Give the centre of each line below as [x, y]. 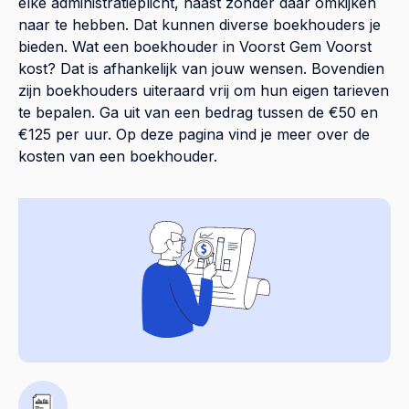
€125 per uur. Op [79, 135]
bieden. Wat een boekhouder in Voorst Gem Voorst [195, 47]
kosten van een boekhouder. [118, 157]
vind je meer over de [297, 135]
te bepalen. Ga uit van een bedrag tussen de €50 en [198, 113]
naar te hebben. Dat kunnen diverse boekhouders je [199, 25]
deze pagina [182, 135]
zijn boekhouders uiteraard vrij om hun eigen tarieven [204, 91]
